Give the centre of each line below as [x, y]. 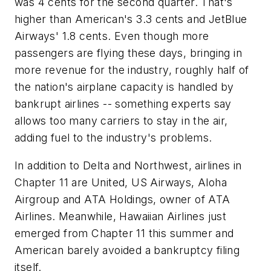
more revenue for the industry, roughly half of [132, 70]
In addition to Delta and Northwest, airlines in [128, 165]
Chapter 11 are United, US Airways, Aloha [121, 182]
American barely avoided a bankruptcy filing [127, 250]
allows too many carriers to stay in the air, [121, 121]
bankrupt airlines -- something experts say [123, 104]
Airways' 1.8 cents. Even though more [112, 36]
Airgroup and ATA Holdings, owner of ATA [122, 199]
